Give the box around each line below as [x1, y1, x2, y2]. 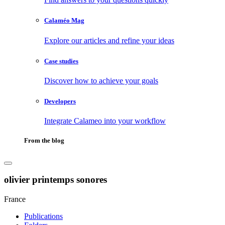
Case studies [44, 57, 78, 65]
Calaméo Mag [44, 17, 84, 25]
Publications [24, 211, 63, 220]
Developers [44, 97, 76, 105]
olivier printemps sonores [4, 174, 107, 185]
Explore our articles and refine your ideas [44, 36, 174, 45]
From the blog [24, 137, 64, 145]
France [4, 194, 26, 203]
